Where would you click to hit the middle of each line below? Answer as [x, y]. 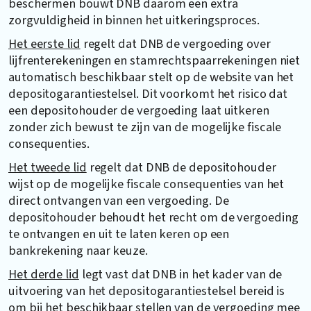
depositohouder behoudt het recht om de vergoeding [153, 217]
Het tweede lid [48, 167]
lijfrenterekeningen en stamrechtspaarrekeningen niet [154, 60]
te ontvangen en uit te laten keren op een [119, 234]
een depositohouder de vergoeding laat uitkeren [139, 110]
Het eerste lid [44, 43]
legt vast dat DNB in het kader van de [180, 274]
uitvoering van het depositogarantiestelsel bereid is [147, 291]
